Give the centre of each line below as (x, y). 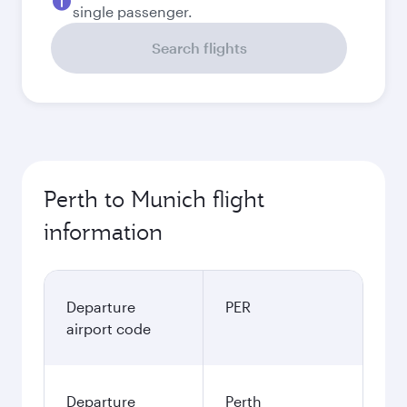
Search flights (199, 48)
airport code (109, 328)
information (103, 232)
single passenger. (133, 11)
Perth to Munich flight (154, 199)
